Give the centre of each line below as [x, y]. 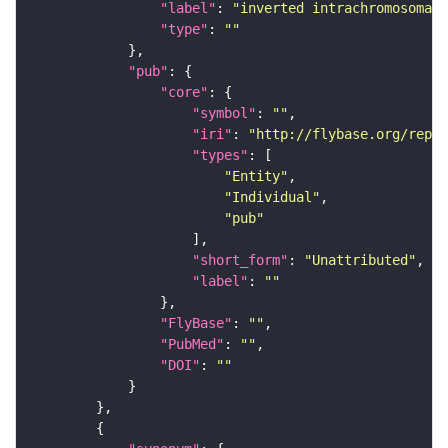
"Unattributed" [360, 259]
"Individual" [272, 196]
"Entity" [256, 175]
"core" [184, 91]
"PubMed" [192, 343]
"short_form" [240, 259]
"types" [220, 154]
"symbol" [224, 112]
